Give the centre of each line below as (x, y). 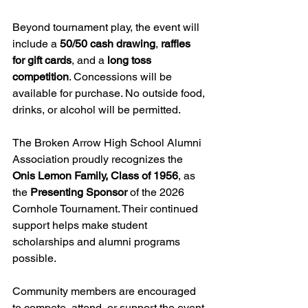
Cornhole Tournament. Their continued (107, 208)
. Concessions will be (122, 76)
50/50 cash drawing (108, 43)
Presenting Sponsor (79, 192)
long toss (131, 60)
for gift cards (42, 60)
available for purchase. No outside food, (110, 93)
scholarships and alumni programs (98, 241)
